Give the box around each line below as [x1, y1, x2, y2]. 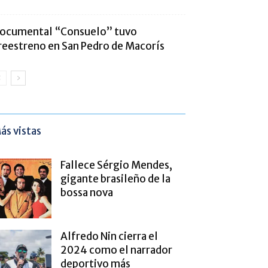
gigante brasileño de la [60, 172, 170, 185]
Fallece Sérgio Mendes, [60, 158, 172, 172]
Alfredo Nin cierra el [60, 229, 158, 243]
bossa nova [60, 185, 113, 199]
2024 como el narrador [60, 243, 172, 257]
